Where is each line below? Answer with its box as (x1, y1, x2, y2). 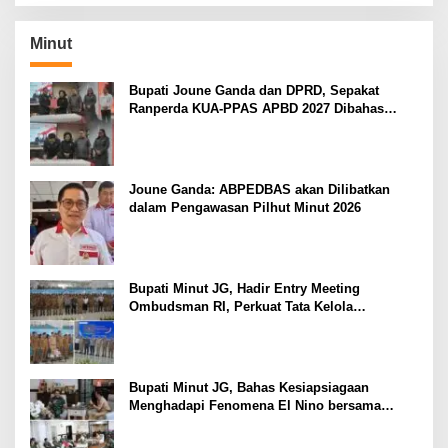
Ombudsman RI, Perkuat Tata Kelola (129, 298, 353, 314)
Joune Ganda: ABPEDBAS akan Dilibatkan (129, 181, 390, 197)
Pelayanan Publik (129, 316, 237, 332)
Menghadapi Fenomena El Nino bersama (129, 397, 381, 413)
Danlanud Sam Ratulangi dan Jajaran (129, 415, 359, 431)
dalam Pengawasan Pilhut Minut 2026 (129, 199, 361, 215)
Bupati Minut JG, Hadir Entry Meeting (129, 280, 360, 296)
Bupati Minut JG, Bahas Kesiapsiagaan (129, 379, 369, 395)
